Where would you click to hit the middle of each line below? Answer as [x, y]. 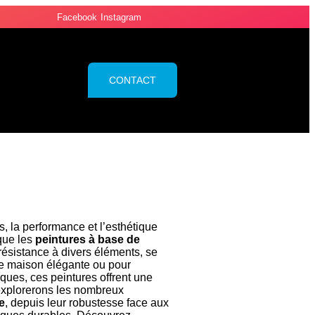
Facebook [77, 17]
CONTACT [132, 81]
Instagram [121, 17]
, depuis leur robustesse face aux [87, 303]
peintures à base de [88, 240]
